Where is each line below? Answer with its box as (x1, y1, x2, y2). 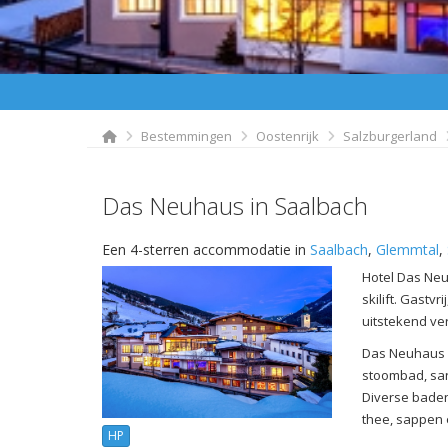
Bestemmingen (141, 126, 232, 145)
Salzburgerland (343, 126, 437, 145)
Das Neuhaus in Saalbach (102, 188, 368, 222)
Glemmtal (376, 239, 439, 259)
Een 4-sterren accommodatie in (102, 239, 310, 259)
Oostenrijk (256, 126, 319, 145)
